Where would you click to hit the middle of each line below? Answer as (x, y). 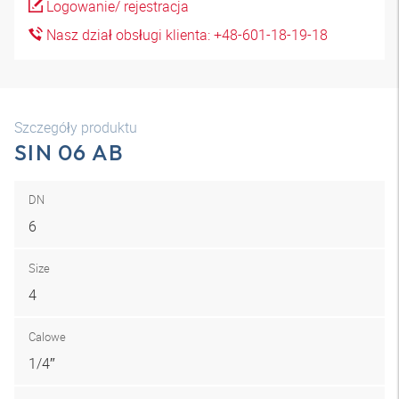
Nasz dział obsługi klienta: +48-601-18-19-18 (185, 35)
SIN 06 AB (69, 152)
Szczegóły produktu (76, 127)
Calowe (47, 337)
